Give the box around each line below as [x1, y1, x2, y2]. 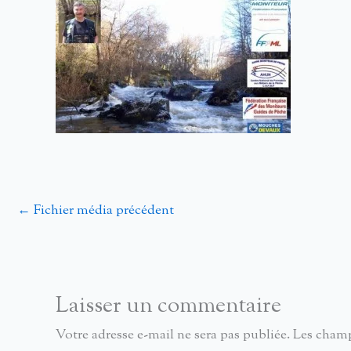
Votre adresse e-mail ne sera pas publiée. [56, 326, 290, 345]
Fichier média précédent [31, 201, 174, 220]
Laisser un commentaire [56, 291, 281, 322]
